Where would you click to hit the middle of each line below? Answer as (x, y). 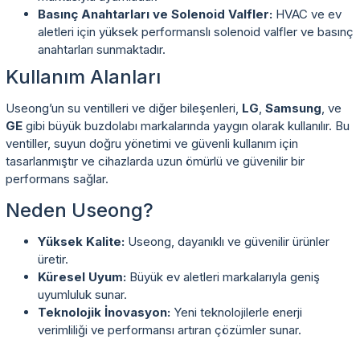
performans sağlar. (57, 178)
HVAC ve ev (307, 14)
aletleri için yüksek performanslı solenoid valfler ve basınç (196, 31)
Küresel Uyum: (82, 276)
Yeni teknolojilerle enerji (236, 312)
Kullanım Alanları (83, 76)
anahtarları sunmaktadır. (102, 49)
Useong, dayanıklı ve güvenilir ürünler (227, 241)
